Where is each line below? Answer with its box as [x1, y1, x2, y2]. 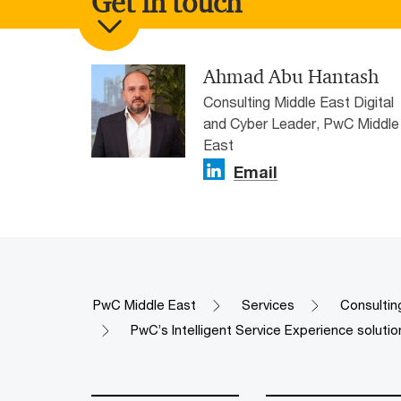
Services [242, 297, 294, 313]
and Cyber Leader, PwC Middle [203, 115, 399, 132]
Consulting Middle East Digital [203, 93, 394, 111]
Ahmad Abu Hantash [203, 64, 379, 90]
